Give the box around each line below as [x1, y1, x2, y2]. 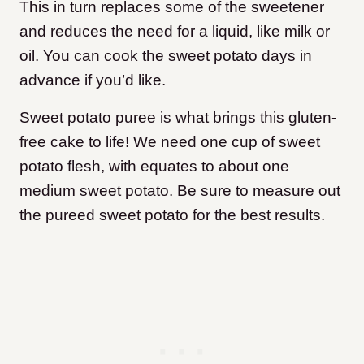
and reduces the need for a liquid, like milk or [19, 23, 330, 41]
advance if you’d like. [19, 71, 166, 89]
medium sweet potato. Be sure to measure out [19, 182, 340, 200]
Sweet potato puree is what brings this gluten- [19, 109, 336, 127]
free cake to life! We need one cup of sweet [19, 133, 320, 151]
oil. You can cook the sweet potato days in [19, 47, 312, 65]
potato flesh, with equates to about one [19, 158, 289, 175]
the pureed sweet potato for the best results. [19, 206, 325, 224]
